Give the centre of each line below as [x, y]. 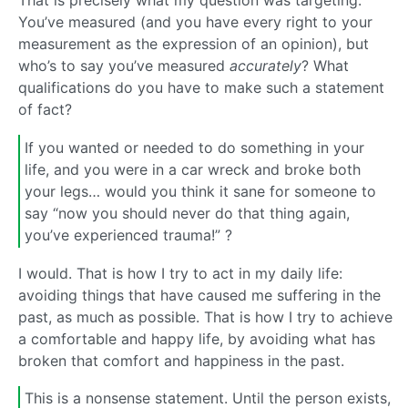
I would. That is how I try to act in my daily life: [180, 273]
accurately [265, 66]
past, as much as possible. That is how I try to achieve [205, 316]
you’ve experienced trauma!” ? [128, 235]
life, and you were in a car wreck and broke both [193, 170]
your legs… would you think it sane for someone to [200, 192]
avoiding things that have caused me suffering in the [199, 295]
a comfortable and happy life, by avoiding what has [197, 338]
